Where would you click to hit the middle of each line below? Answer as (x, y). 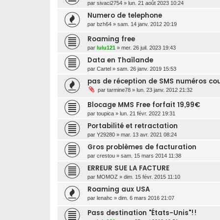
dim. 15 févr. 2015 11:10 (152, 177)
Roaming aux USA (119, 189)
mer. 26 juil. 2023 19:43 (149, 47)
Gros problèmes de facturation (142, 147)
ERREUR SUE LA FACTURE (128, 168)
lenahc (105, 198)
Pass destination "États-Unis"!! (142, 213)
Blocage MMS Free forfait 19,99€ (144, 105)
